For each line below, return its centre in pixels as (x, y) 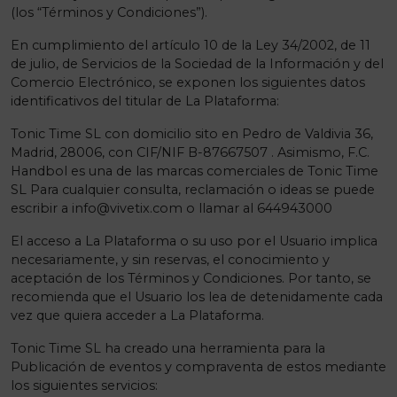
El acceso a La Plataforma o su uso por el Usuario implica (194, 241)
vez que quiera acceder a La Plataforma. (137, 315)
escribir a (41, 208)
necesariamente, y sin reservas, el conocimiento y (170, 260)
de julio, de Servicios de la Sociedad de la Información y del (197, 64)
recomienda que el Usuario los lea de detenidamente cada (197, 297)
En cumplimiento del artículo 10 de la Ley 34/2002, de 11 (191, 45)
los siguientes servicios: (84, 385)
